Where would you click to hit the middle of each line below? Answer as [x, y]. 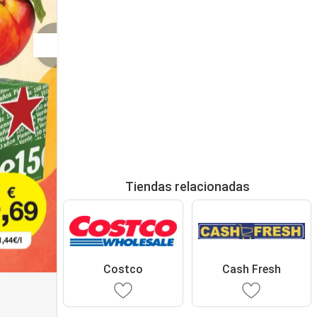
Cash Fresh [251, 269]
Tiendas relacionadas [187, 186]
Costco [123, 269]
